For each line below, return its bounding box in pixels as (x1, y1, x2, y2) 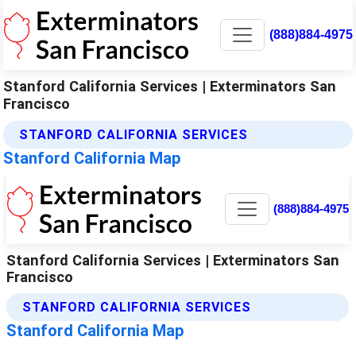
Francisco (3, 95, 71, 112)
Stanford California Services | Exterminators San (3, 77, 337, 95)
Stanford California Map (3, 148, 181, 168)
